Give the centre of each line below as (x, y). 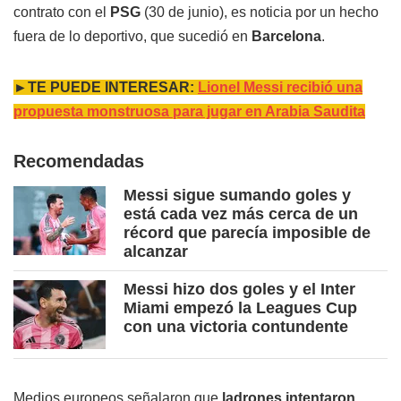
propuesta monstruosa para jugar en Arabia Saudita (189, 112)
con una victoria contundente (236, 327)
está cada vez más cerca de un (241, 214)
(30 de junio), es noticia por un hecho (260, 13)
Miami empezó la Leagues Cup (240, 308)
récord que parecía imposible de (247, 233)
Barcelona (286, 37)
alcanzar (156, 252)
